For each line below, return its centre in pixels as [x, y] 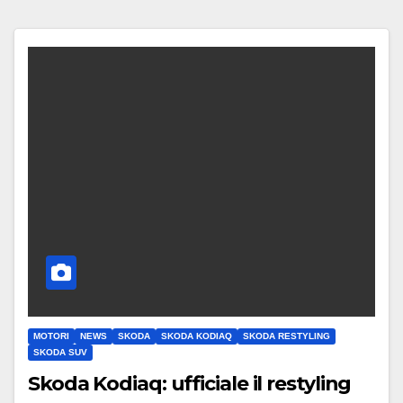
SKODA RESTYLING [287, 336]
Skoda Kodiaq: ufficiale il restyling [190, 383]
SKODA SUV [60, 352]
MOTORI [51, 336]
